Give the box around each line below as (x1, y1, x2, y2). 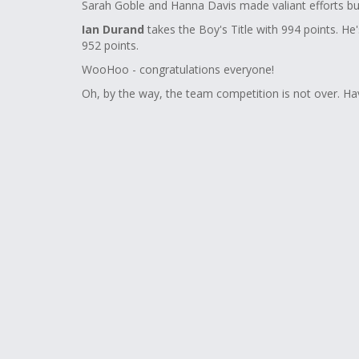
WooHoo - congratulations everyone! (82, 62, 274, 77)
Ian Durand (82, 22, 144, 37)
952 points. (82, 38, 139, 53)
